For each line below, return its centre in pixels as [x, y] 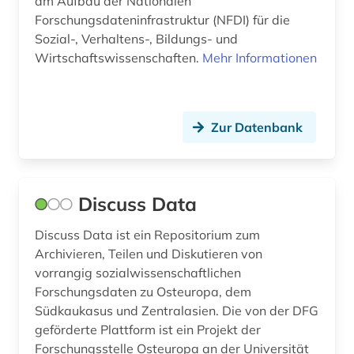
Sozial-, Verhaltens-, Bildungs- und [136, 39]
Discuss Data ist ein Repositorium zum [147, 235]
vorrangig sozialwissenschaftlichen [138, 273]
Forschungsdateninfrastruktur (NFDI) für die [162, 20]
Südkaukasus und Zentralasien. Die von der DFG [177, 311]
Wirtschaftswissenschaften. [119, 58]
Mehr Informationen [260, 58]
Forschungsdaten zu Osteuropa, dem [143, 292]
